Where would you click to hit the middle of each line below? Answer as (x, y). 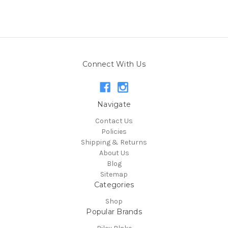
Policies (114, 132)
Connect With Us (114, 64)
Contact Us (114, 121)
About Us (114, 153)
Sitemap (114, 175)
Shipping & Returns (114, 142)
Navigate (114, 105)
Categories (114, 185)
